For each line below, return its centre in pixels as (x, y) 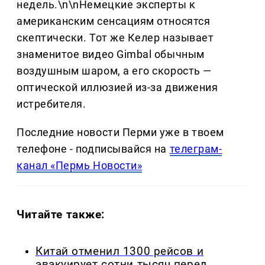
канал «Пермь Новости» (80, 165)
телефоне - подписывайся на (93, 148)
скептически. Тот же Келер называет (115, 37)
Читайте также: (61, 214)
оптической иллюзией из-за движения (117, 87)
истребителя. (51, 104)
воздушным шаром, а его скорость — (114, 70)
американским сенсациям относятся (114, 21)
